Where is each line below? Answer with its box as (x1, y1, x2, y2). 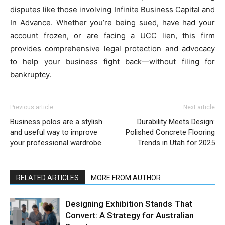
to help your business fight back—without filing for (10, 56, 215, 66)
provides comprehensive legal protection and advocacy (10, 43, 215, 53)
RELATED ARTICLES (16, 173, 79, 182)
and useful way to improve (10, 127, 97, 137)
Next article (183, 103, 215, 111)
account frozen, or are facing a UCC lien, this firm (10, 30, 215, 40)
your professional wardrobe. (10, 138, 103, 147)
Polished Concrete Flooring (126, 127, 215, 137)
